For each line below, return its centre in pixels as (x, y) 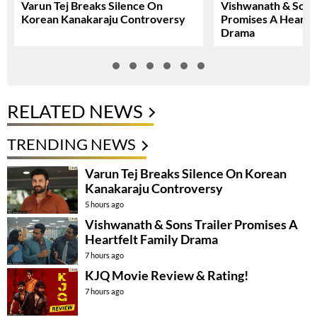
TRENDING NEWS (71, 144)
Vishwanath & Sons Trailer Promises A (191, 225)
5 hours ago (104, 204)
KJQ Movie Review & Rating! (167, 276)
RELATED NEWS (75, 111)
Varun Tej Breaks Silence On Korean (186, 174)
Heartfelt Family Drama (151, 240)
